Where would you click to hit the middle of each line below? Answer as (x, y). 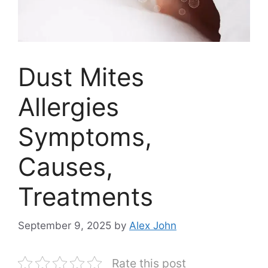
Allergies (68, 106)
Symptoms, (85, 136)
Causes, (66, 166)
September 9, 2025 (65, 226)
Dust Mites (81, 77)
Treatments (86, 196)
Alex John (153, 226)
